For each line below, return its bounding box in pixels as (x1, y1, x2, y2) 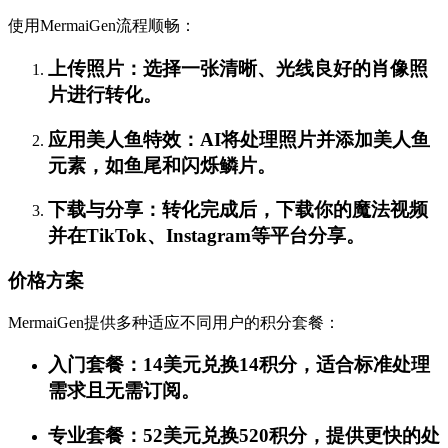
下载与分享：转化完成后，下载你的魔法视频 (48, 199, 428, 221)
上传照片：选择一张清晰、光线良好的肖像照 (48, 57, 428, 79)
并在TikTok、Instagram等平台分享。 (48, 225, 365, 247)
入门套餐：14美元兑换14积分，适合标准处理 (48, 354, 430, 376)
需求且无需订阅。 (48, 380, 200, 402)
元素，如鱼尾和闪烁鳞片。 (48, 154, 276, 176)
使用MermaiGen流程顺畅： (8, 17, 196, 35)
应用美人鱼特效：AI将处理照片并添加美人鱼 (48, 128, 430, 150)
